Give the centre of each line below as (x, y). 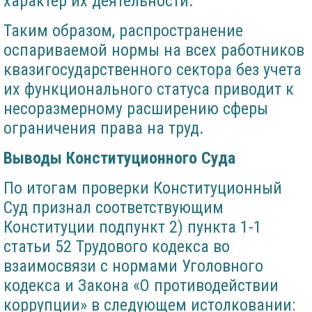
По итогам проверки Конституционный (143, 188)
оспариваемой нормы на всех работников (154, 50)
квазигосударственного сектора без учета (153, 70)
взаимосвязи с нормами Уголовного (133, 266)
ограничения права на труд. (104, 128)
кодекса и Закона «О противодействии (141, 286)
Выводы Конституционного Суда (119, 158)
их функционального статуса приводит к (149, 89)
